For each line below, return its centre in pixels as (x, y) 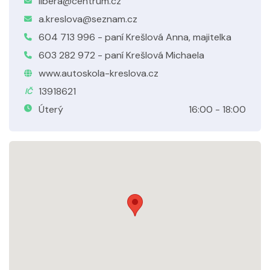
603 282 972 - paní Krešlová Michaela (121, 55)
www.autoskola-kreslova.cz (99, 73)
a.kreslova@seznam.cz (88, 19)
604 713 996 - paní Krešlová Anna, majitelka (135, 37)
